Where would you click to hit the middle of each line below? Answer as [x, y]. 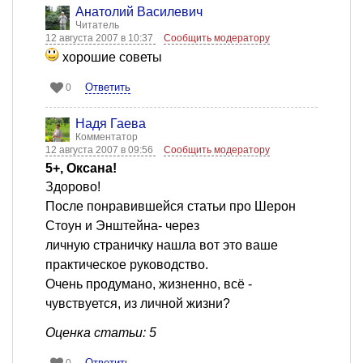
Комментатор [107, 137]
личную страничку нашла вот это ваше [162, 246]
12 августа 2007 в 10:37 [100, 38]
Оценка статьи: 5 [101, 333]
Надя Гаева [111, 124]
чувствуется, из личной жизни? [138, 304]
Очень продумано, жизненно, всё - [149, 284]
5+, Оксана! [81, 169]
